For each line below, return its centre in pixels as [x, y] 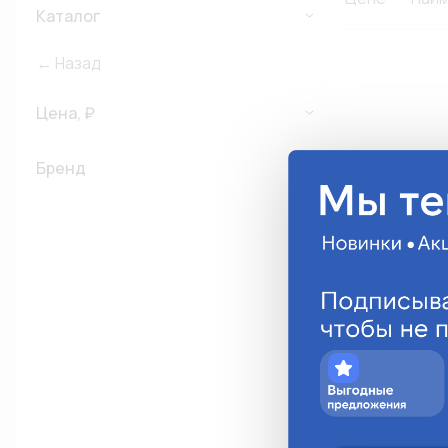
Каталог [68, 16]
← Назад [68, 63]
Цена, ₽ [65, 113]
